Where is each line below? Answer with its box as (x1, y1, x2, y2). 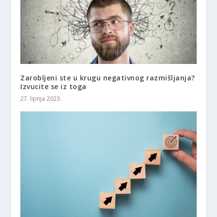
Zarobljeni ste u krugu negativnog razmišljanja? (20, 73, 195, 82)
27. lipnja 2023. (20, 94, 62, 103)
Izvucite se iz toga (20, 81, 87, 91)
